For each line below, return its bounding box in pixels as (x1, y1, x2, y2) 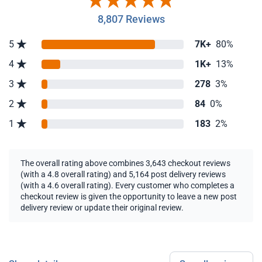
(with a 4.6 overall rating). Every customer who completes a (20, 181, 235, 190)
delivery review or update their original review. (20, 203, 184, 212)
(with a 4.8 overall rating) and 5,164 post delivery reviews (20, 170, 226, 179)
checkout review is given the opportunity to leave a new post (20, 192, 237, 201)
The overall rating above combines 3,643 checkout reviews (20, 158, 230, 168)
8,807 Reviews (97, 13, 165, 25)
